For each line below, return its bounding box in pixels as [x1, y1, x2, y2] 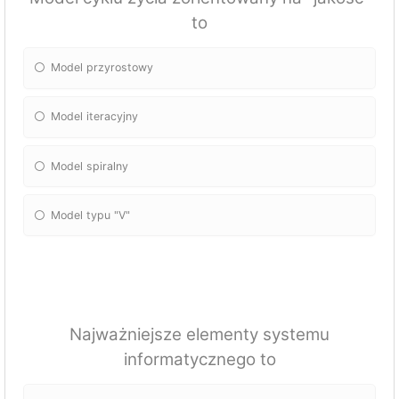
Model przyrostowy [51, 61, 154, 75]
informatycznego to [123, 349, 276, 370]
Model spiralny [51, 159, 129, 173]
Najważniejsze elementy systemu [69, 324, 330, 346]
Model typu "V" [51, 208, 131, 222]
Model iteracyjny [51, 110, 139, 124]
